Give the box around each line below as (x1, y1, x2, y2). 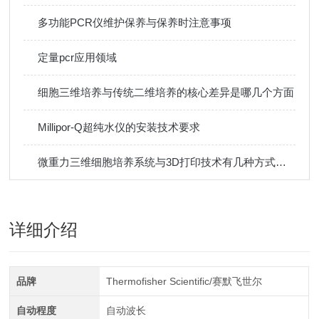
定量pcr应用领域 (38, 51, 117, 63)
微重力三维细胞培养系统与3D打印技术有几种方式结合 (276, 156, 287, 168)
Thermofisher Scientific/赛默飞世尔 (105, 276, 262, 287)
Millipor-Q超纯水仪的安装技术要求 (38, 121, 201, 133)
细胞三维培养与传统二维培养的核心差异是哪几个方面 (38, 86, 295, 98)
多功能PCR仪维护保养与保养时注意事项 (38, 16, 232, 28)
